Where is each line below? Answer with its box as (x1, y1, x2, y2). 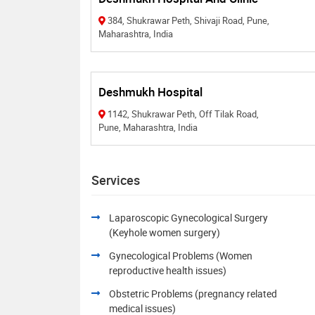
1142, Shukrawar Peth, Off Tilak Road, (108, 108, 259, 120)
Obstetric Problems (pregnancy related (109, 287, 277, 300)
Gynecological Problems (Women (109, 249, 252, 262)
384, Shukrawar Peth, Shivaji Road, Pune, (108, 14, 269, 27)
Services (91, 172, 140, 188)
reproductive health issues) (109, 264, 226, 277)
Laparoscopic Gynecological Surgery (109, 211, 268, 224)
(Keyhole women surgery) (109, 226, 220, 239)
